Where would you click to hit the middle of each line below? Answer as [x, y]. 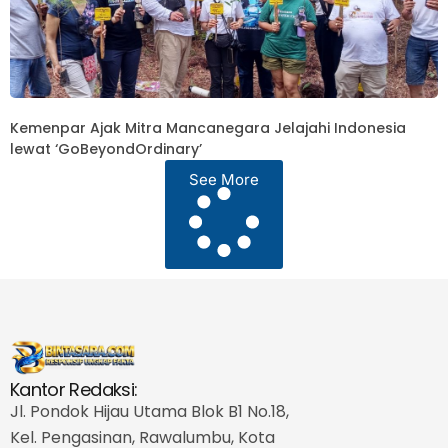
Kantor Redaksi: [74, 389]
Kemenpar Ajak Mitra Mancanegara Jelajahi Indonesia [208, 127]
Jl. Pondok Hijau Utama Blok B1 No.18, [149, 411]
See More [224, 179]
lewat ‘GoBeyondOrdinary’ [106, 148]
